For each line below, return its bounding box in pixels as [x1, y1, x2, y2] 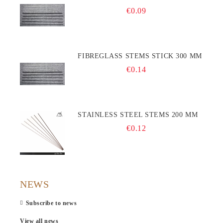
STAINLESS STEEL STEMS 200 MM [145, 111, 198, 119]
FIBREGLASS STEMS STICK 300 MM [125, 52, 202, 60]
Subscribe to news [25, 200, 77, 207]
